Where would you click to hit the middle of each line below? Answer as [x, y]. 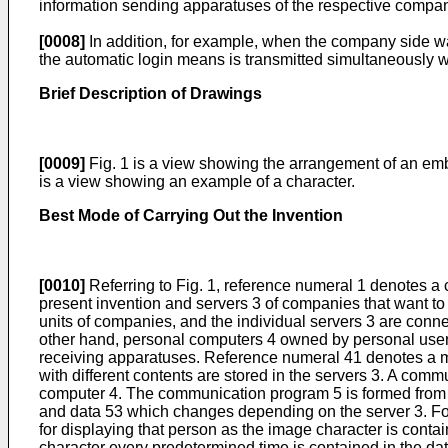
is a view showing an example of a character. [197, 181]
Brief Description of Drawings [150, 93]
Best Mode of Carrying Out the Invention [191, 215]
